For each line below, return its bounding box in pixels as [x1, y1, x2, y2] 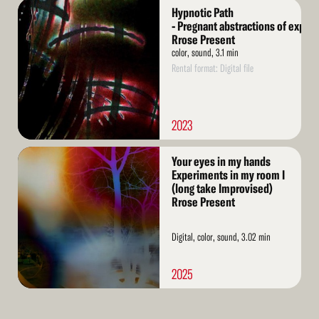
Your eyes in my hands [171, 154, 271, 169]
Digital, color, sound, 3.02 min [171, 230, 271, 244]
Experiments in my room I [171, 167, 285, 183]
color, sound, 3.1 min [171, 46, 239, 59]
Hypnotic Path [171, 5, 234, 21]
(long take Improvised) [171, 181, 273, 197]
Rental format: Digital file [171, 62, 253, 75]
